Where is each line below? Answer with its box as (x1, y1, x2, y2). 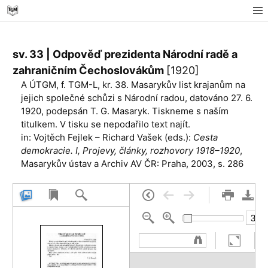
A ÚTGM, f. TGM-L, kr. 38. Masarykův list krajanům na (21, 79, 245, 90)
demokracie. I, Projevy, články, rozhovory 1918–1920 (21, 145, 240, 156)
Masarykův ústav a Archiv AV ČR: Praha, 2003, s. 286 (21, 158, 243, 169)
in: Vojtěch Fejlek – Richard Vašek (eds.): (21, 132, 193, 143)
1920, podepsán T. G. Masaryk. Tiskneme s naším (21, 105, 229, 117)
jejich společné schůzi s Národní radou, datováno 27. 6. (21, 92, 252, 103)
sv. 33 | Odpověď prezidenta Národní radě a (13, 48, 237, 60)
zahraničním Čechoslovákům (13, 64, 166, 77)
